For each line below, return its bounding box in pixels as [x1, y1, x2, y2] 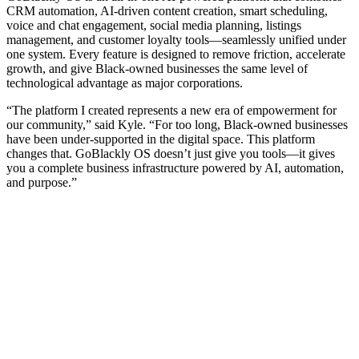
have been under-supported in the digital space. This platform [6, 131, 315, 146]
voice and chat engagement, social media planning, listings [6, 18, 301, 32]
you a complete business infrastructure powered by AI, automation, [6, 160, 344, 175]
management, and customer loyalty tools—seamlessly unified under [6, 32, 346, 46]
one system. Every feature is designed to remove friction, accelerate [6, 46, 345, 61]
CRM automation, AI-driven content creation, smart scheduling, [6, 3, 328, 18]
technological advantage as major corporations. [6, 75, 243, 90]
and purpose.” [6, 175, 77, 189]
